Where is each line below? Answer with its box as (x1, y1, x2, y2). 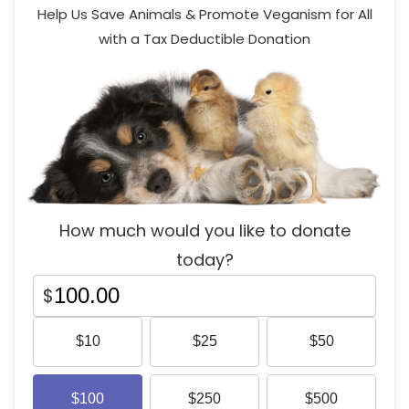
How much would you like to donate (58, 218, 351, 242)
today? (175, 247, 234, 271)
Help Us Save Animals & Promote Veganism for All (37, 5, 372, 25)
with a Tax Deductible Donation (99, 29, 310, 49)
